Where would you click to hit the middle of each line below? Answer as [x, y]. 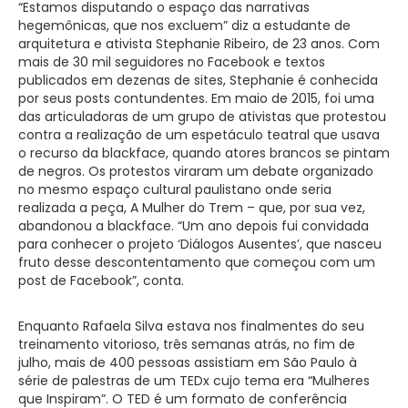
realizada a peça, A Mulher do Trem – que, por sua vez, [192, 207]
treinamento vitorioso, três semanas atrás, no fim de [187, 344]
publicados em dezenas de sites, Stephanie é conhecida [198, 80]
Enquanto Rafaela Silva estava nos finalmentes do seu [191, 326]
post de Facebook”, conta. [101, 280]
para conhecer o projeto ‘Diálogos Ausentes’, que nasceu [200, 244]
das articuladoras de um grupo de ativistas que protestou [202, 116]
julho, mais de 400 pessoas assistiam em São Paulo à [188, 362]
